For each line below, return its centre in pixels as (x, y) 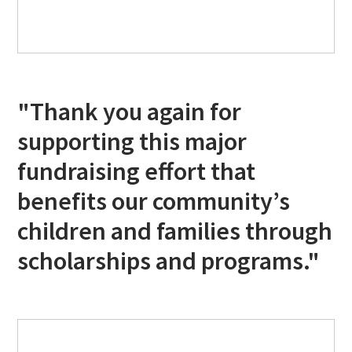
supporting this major (132, 141)
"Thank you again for (130, 111)
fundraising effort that (137, 171)
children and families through (175, 231)
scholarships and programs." (169, 260)
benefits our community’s (154, 201)
